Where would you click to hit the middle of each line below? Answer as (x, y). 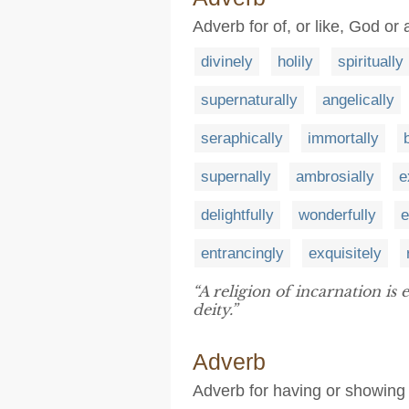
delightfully (237, 215)
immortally (343, 138)
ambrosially (335, 176)
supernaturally (249, 100)
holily (295, 61)
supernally (236, 176)
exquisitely (345, 253)
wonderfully (337, 215)
